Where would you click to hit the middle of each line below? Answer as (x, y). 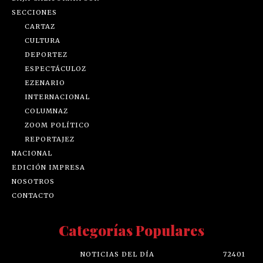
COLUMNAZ (46, 111)
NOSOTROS (33, 182)
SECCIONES (34, 13)
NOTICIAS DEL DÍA (117, 254)
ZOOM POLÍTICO (57, 125)
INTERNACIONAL (57, 97)
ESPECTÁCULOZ (55, 69)
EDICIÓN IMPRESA (48, 168)
